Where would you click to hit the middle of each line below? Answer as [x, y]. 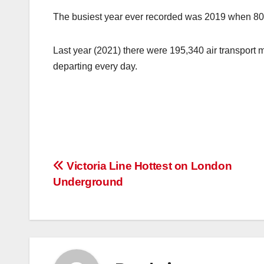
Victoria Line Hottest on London [148, 166]
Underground [88, 182]
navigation [100, 194]
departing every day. [95, 67]
